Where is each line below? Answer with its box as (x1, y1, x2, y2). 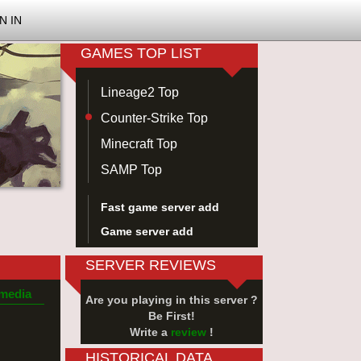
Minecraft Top (101, 137, 177, 151)
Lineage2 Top (101, 85, 179, 99)
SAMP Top (101, 163, 162, 176)
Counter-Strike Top (101, 111, 208, 125)
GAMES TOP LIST (81, 45, 201, 61)
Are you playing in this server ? (85, 293, 258, 306)
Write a (130, 326, 171, 338)
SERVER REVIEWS (85, 257, 216, 273)
